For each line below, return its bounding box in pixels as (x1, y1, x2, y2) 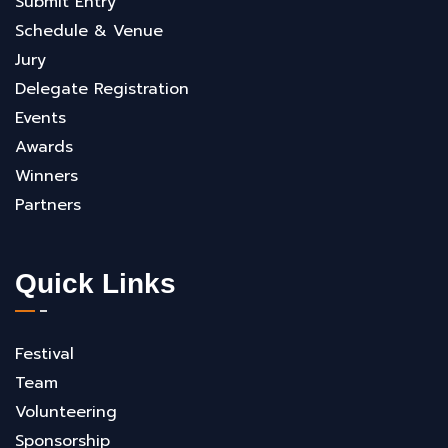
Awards (15, 134, 73, 159)
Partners (15, 192, 81, 217)
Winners (15, 163, 78, 188)
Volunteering (15, 399, 117, 424)
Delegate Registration (15, 76, 189, 101)
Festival (15, 341, 74, 366)
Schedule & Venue (15, 18, 163, 43)
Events (15, 105, 66, 130)
